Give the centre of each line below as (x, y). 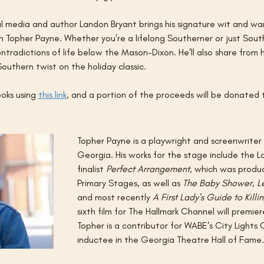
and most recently (115, 197)
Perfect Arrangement (148, 169)
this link (52, 94)
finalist (91, 169)
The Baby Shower (217, 183)
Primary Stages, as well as (130, 183)
